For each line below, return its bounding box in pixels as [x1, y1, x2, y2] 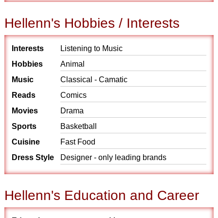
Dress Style [12, 153, 54, 162]
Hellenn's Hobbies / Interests [4, 16, 180, 31]
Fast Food [60, 138, 96, 146]
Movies [12, 107, 38, 115]
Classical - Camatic [60, 75, 128, 84]
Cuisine [12, 138, 40, 146]
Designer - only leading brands [60, 153, 167, 162]
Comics [60, 91, 87, 99]
